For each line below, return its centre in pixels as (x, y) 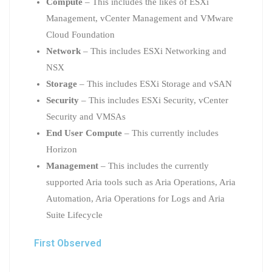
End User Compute (84, 133)
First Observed (68, 243)
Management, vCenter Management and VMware (140, 18)
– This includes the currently (154, 165)
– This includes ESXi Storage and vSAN (155, 83)
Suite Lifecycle (74, 215)
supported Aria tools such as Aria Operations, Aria (141, 182)
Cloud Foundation (80, 34)
